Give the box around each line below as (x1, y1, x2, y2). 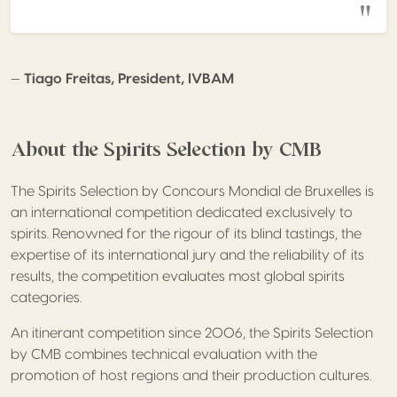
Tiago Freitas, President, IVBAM (24, 71, 234, 86)
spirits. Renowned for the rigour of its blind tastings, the (11, 226, 362, 241)
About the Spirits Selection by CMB (11, 136, 322, 162)
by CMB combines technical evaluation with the (11, 346, 317, 362)
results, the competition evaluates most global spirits (11, 269, 345, 284)
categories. (11, 290, 82, 305)
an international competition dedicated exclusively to (11, 205, 353, 220)
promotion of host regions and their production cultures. (11, 368, 371, 383)
